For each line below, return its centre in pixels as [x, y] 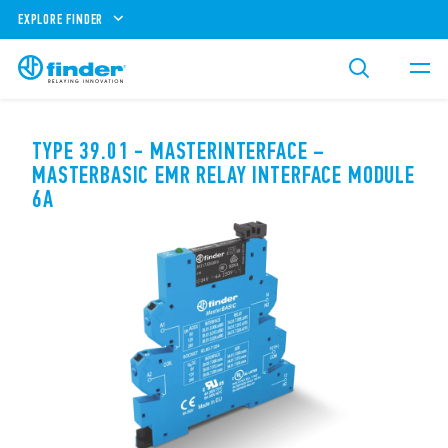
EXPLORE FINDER [61, 19]
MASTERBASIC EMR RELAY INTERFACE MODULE [223, 175]
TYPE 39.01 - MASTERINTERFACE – [179, 151]
